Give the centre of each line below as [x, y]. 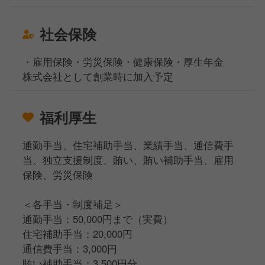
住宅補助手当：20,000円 [78, 233]
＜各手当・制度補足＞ [73, 204]
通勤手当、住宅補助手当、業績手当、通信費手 [128, 145]
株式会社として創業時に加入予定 [98, 76]
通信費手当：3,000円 [70, 248]
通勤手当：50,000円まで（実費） [98, 219]
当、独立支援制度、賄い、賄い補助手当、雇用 [128, 159]
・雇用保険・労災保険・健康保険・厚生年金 [123, 61]
